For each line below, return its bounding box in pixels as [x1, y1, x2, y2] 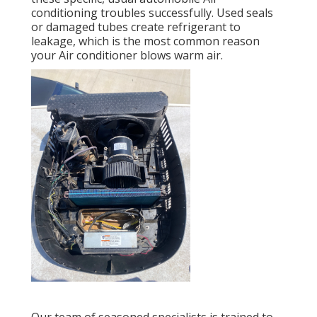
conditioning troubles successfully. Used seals [31, 5, 273, 21]
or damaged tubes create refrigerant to [31, 19, 241, 35]
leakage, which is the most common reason [31, 33, 260, 50]
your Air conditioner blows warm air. [31, 47, 223, 64]
